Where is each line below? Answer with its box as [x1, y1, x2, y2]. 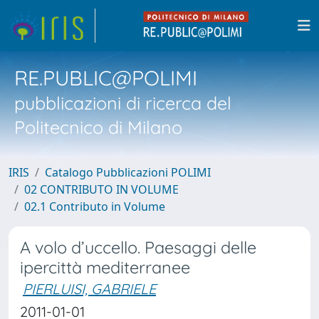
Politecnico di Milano [14, 116, 182, 138]
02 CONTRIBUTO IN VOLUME [24, 182, 179, 197]
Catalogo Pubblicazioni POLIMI [45, 164, 211, 180]
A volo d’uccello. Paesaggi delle [20, 237, 256, 258]
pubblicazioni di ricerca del [14, 92, 231, 114]
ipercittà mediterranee [20, 257, 190, 278]
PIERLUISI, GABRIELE [23, 280, 156, 298]
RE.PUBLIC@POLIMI [14, 65, 197, 90]
